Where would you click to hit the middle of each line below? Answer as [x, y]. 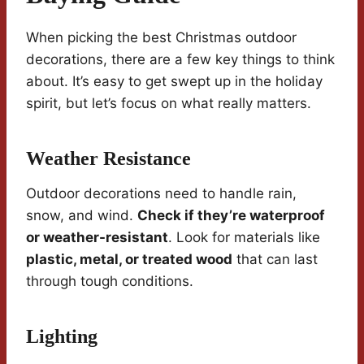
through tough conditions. [110, 282]
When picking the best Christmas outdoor [161, 38]
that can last [275, 260]
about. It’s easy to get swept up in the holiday [174, 82]
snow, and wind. [82, 216]
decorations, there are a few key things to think [180, 60]
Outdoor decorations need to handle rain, [161, 194]
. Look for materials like [244, 238]
